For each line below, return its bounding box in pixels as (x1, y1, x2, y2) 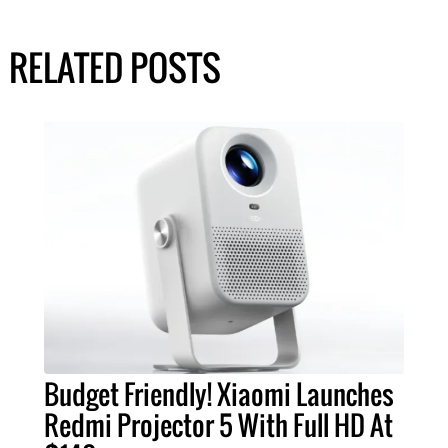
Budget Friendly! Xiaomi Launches (44, 374, 394, 415)
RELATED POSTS (8, 41, 221, 94)
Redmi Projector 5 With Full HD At (44, 405, 393, 446)
